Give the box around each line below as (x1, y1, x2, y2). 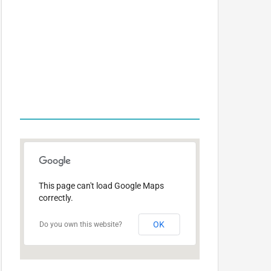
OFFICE (85, 54, 154, 72)
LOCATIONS (65, 85, 155, 103)
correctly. (39, 193, 74, 203)
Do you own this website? (39, 220, 123, 229)
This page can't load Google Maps (39, 181, 165, 191)
